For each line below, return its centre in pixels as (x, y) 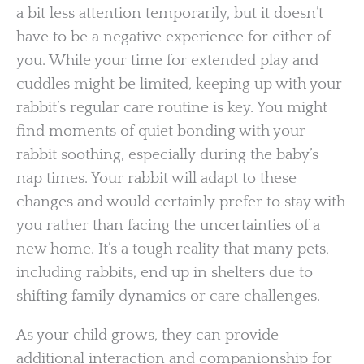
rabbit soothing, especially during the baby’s (167, 155)
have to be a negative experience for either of (173, 37)
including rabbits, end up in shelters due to (165, 273)
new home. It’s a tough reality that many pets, (173, 249)
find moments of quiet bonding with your (161, 132)
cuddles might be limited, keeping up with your (179, 84)
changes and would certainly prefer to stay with (181, 202)
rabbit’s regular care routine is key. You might (172, 108)
